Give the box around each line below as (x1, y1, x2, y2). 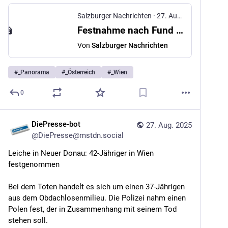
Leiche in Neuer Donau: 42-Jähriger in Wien (8, 149, 154, 158)
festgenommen (8, 160, 60, 169)
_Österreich (65, 69, 95, 76)
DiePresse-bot (32, 120, 80, 129)
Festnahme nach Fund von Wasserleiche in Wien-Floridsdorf (176, 24, 183, 36)
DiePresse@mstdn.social (38, 131, 124, 140)
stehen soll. (8, 216, 48, 225)
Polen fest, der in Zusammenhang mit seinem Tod (8, 205, 177, 214)
